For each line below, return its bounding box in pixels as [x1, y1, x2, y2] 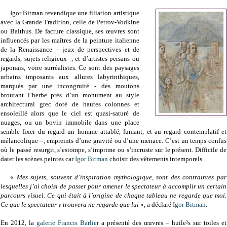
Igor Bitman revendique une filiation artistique [10, 9, 139, 17]
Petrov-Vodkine [96, 18, 139, 26]
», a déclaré [139, 201, 173, 209]
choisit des [108, 155, 140, 163]
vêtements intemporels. [140, 155, 204, 163]
